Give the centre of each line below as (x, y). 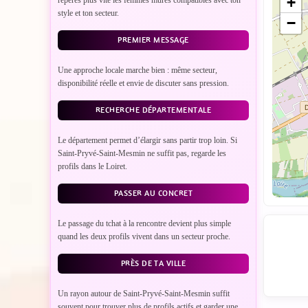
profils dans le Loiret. (92, 167)
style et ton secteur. (88, 13)
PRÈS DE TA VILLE (153, 264)
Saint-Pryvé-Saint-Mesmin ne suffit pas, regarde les (142, 154)
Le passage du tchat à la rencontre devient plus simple (144, 224)
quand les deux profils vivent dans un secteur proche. (144, 237)
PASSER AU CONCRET (153, 194)
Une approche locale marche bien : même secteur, (137, 70)
